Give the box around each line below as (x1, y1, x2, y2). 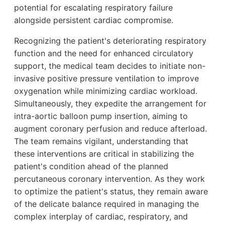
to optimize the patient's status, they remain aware (14, 186, 208, 197)
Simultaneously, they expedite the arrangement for (14, 98, 206, 109)
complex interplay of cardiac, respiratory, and (14, 211, 188, 222)
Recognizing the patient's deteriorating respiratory (14, 36, 206, 46)
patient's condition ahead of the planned (14, 161, 168, 172)
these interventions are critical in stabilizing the (14, 149, 194, 159)
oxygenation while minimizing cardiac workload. (14, 86, 197, 96)
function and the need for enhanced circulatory (14, 48, 193, 59)
